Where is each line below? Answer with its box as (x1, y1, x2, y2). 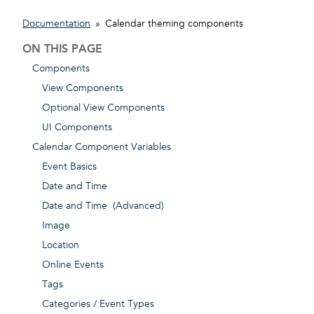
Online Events (42, 259, 104, 271)
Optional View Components (42, 102, 165, 114)
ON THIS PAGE (22, 42, 102, 56)
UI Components (42, 121, 112, 134)
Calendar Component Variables (32, 141, 171, 153)
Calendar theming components (105, 18, 243, 30)
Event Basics (42, 161, 97, 173)
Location (42, 239, 79, 252)
